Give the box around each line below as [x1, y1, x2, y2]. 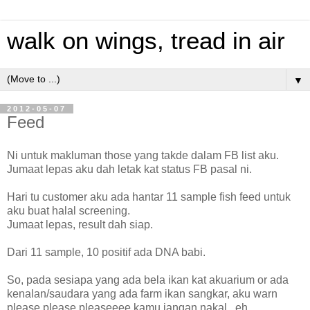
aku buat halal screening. [7, 204, 130, 217]
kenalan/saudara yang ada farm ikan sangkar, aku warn [7, 287, 277, 300]
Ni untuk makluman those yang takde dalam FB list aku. [7, 149, 279, 161]
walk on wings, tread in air [7, 28, 285, 54]
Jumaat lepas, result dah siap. [7, 218, 153, 230]
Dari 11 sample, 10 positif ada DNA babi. [7, 246, 206, 258]
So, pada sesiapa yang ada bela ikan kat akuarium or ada [7, 273, 289, 286]
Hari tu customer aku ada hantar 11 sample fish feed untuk [7, 190, 291, 203]
